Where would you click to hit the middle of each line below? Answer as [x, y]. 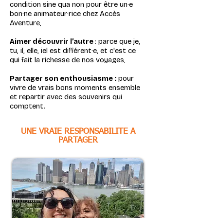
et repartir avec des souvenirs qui [66, 97]
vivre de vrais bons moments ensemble [75, 88]
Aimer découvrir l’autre [52, 41]
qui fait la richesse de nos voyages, [68, 60]
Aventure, [26, 23]
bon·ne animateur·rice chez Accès [65, 14]
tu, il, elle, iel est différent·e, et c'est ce [73, 51]
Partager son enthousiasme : [63, 78]
